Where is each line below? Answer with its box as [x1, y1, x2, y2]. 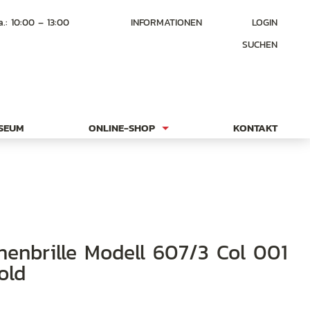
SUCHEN [242, 37, 278, 52]
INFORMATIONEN [131, 15, 203, 30]
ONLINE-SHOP [89, 120, 156, 136]
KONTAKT [233, 120, 278, 136]
